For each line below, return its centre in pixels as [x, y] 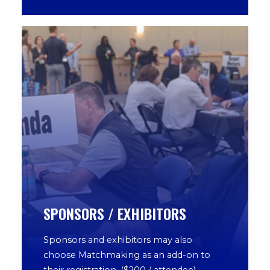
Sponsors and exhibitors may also [118, 240]
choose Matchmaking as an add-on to [127, 255]
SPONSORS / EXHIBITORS [115, 213]
